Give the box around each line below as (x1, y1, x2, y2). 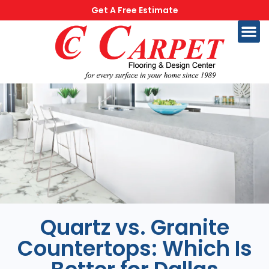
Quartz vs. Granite (40, 213, 229, 243)
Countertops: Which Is (17, 234, 252, 264)
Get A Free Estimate (91, 4, 178, 16)
